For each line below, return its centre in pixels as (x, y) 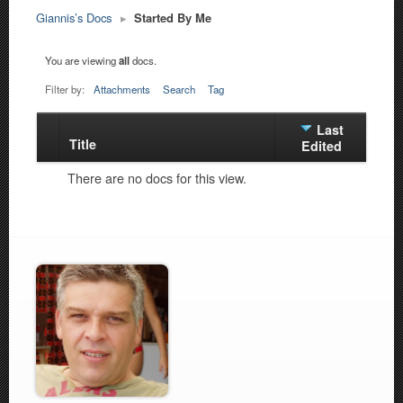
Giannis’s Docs (74, 18)
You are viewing (82, 60)
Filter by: (66, 90)
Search (179, 90)
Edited (321, 146)
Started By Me (173, 18)
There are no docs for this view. (157, 178)
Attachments (122, 90)
